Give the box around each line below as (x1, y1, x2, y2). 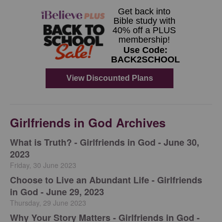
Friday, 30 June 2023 (10, 160, 76, 170)
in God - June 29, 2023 (10, 185, 104, 198)
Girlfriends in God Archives (10, 114, 166, 131)
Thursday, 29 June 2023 (10, 198, 86, 208)
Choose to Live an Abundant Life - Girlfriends (10, 173, 202, 186)
